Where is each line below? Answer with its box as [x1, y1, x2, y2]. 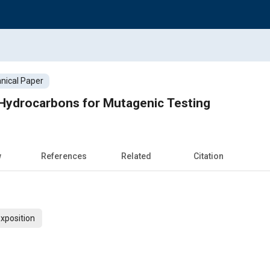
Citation [193, 151, 224, 161]
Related [121, 151, 151, 161]
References [41, 151, 87, 161]
